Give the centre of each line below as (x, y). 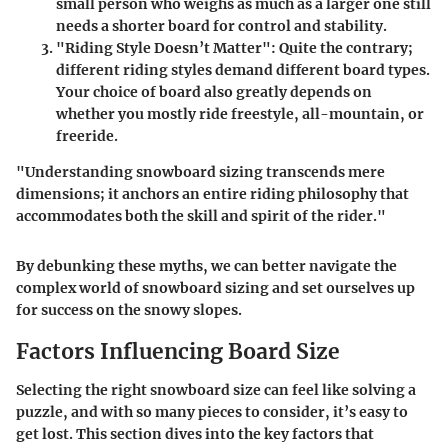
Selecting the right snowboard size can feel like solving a (216, 389)
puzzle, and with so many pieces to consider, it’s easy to (212, 411)
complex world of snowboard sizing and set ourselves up (215, 288)
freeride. (87, 136)
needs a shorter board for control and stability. (221, 26)
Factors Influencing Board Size (178, 352)
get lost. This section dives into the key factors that (195, 433)
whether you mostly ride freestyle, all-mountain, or (240, 114)
